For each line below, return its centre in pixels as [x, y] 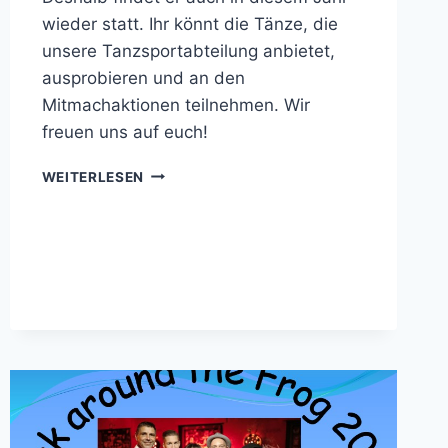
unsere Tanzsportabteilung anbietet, [188, 50]
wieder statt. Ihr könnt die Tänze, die [189, 23]
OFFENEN [177, 213]
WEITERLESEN [93, 176]
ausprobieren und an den [143, 77]
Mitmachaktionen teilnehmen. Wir [175, 104]
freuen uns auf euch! [124, 131]
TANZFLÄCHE [192, 234]
